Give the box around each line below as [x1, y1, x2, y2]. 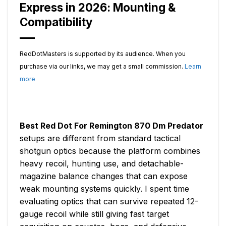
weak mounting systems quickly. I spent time [20, 183, 189, 194]
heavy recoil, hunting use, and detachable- [20, 158, 184, 168]
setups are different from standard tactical [20, 133, 181, 143]
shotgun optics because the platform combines [20, 145, 200, 156]
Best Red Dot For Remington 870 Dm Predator [20, 120, 203, 131]
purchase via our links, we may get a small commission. [20, 63, 185, 70]
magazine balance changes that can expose [20, 171, 188, 181]
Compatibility [20, 15, 92, 29]
